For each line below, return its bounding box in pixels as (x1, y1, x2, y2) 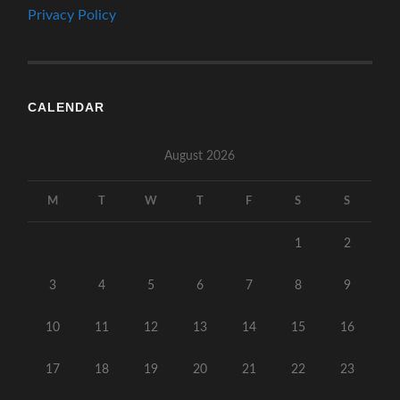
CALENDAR (28, 100, 105, 115)
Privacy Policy (28, 8, 117, 23)
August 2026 (164, 149, 236, 163)
